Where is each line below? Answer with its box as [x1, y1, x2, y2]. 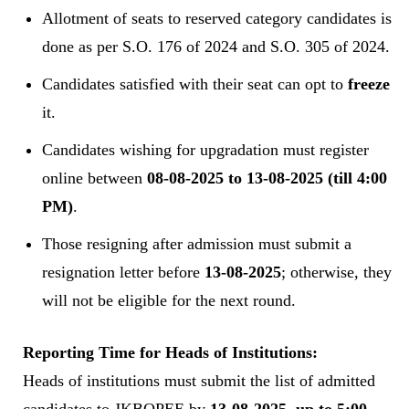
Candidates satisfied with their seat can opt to [42, 74, 348, 93]
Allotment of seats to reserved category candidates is [42, 8, 392, 27]
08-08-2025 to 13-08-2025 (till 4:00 [147, 168, 387, 187]
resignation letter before [42, 262, 204, 281]
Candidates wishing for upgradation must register [42, 140, 369, 159]
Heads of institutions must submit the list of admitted [23, 371, 375, 390]
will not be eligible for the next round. [42, 290, 296, 309]
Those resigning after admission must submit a [42, 234, 351, 253]
